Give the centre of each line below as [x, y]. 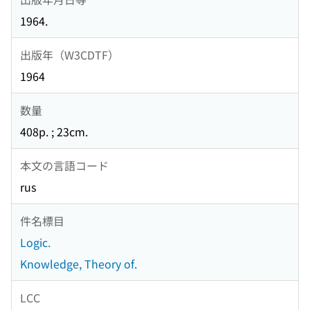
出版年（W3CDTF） [70, 54]
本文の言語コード [64, 165]
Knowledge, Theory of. [79, 264]
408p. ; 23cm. [54, 132]
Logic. [35, 243]
